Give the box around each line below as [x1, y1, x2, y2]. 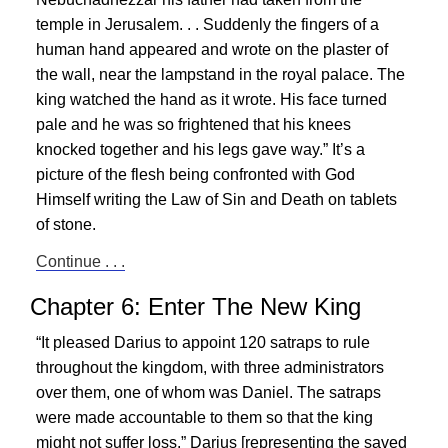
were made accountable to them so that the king [36, 409, 373, 426]
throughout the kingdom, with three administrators [36, 359, 384, 376]
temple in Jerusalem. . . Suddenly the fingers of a [36, 16, 379, 33]
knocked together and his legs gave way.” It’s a [36, 141, 365, 158]
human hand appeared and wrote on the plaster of [36, 41, 388, 58]
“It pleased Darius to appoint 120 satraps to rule [36, 334, 370, 351]
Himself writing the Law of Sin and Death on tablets [36, 191, 397, 208]
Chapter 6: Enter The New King [30, 293, 361, 320]
